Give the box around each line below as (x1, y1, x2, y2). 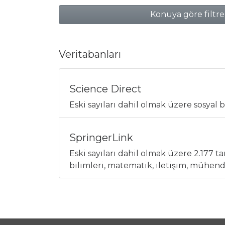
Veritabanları (59, 48, 121, 60)
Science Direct (69, 83, 142, 95)
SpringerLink (69, 132, 133, 144)
